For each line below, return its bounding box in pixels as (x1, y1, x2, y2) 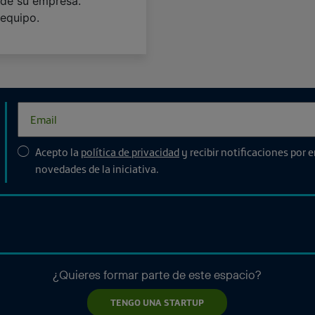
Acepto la (35, 145, 81, 159)
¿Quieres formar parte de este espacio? (53, 267, 262, 282)
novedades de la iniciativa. (35, 162, 159, 176)
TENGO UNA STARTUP (110, 297, 205, 308)
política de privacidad (81, 145, 179, 159)
